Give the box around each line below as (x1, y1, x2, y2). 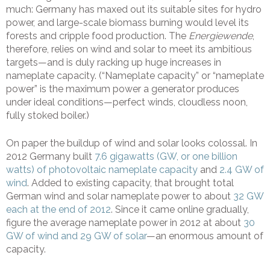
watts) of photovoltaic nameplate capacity (6, 164, 198, 176)
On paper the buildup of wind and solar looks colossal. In (6, 137, 257, 149)
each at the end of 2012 (6, 204, 111, 216)
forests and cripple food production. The (6, 30, 189, 42)
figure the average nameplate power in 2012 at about (6, 217, 243, 229)
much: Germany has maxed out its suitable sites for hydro (6, 4, 262, 16)
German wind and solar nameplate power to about (6, 190, 233, 202)
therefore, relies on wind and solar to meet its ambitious (6, 43, 252, 55)
